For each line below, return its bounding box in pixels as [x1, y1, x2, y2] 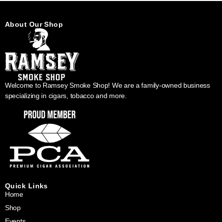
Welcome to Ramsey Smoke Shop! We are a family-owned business [5, 81, 210, 89]
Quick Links [5, 181, 48, 190]
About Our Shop [5, 20, 63, 28]
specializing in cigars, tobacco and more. [5, 91, 129, 100]
